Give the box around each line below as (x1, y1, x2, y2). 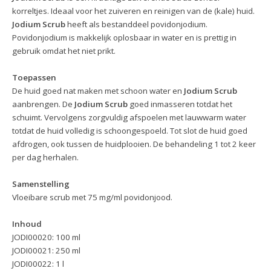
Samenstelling (12, 178, 70, 190)
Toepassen (12, 72, 56, 83)
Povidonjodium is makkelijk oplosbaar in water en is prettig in (12, 32, 237, 44)
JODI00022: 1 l (12, 258, 64, 270)
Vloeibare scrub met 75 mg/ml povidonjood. (12, 192, 172, 203)
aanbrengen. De (12, 99, 73, 110)
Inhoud (12, 218, 42, 230)
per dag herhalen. (12, 152, 79, 163)
